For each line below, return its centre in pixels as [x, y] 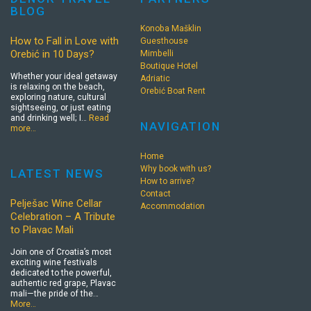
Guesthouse [164, 41]
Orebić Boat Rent [173, 91]
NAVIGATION [180, 127]
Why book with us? [175, 169]
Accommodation [172, 207]
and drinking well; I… [50, 118]
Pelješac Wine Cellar [56, 204]
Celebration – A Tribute [63, 217]
